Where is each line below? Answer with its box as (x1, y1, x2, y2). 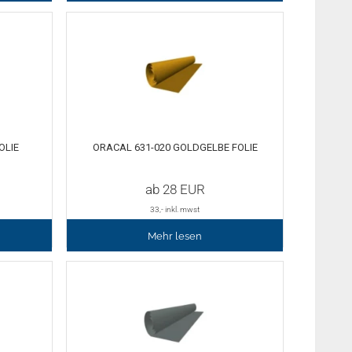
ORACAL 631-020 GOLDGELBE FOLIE (92, 141, 258, 153)
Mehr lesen (148, 230, 203, 243)
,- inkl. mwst (159, 205, 200, 214)
